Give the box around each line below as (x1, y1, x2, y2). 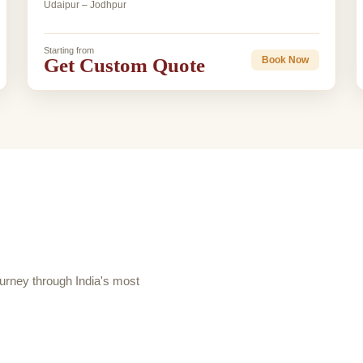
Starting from (43, 45, 94, 55)
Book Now (262, 54, 310, 66)
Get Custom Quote (43, 53, 205, 76)
